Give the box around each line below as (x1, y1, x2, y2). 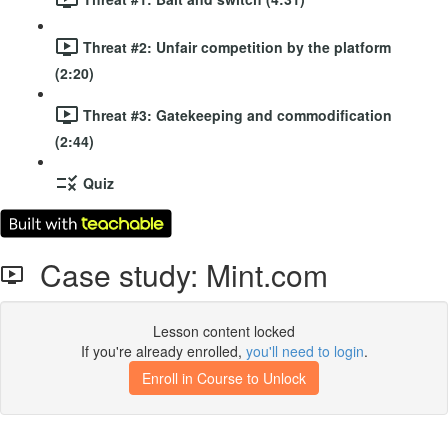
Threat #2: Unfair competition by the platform (83, 36, 391, 57)
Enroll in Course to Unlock (142, 368, 306, 388)
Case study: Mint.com (24, 253, 328, 296)
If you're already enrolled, (80, 341, 246, 361)
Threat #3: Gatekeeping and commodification (83, 104, 392, 125)
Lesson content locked (153, 321, 295, 341)
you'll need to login (245, 341, 364, 361)
